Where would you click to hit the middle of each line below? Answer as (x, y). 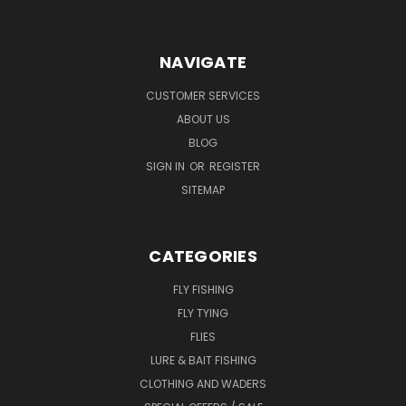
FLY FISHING (203, 289)
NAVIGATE (203, 62)
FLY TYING (203, 313)
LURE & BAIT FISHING (203, 360)
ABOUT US (203, 119)
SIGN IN (167, 166)
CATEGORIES (203, 256)
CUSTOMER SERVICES (203, 95)
